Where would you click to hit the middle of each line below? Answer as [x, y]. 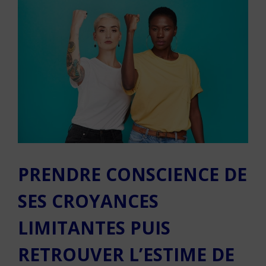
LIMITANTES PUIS [94, 228]
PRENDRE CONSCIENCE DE [132, 174]
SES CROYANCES [88, 201]
